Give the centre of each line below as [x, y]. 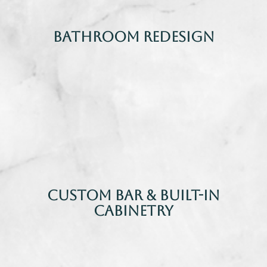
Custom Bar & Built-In [133, 196]
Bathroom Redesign [133, 37]
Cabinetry [133, 211]
